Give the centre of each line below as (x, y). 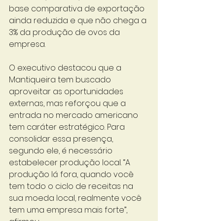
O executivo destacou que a (66, 68)
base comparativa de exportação (78, 9)
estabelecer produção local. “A (71, 163)
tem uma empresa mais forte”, (69, 210)
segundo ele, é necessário (62, 151)
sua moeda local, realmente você (76, 198)
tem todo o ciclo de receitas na (72, 186)
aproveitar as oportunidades (67, 92)
